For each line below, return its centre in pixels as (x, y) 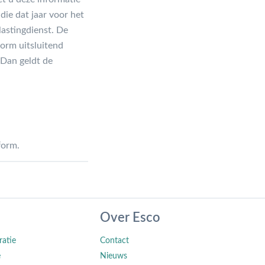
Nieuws (114, 256)
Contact (115, 240)
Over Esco (130, 217)
